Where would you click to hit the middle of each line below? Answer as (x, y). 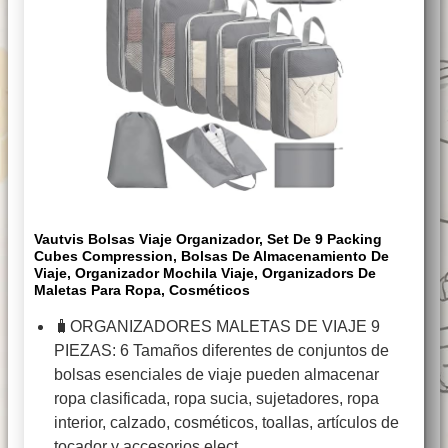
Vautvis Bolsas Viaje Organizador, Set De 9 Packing (208, 238)
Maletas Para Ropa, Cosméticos (142, 289)
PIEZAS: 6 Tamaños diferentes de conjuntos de (221, 350)
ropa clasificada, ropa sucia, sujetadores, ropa (216, 398)
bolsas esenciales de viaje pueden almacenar (216, 374)
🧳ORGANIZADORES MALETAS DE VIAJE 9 (217, 326)
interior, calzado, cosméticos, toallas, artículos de (226, 422)
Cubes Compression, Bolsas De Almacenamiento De (211, 255)
